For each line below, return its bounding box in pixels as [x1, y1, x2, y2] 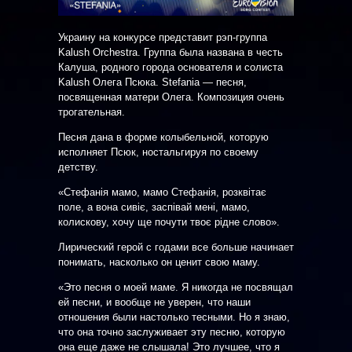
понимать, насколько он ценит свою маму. [58, 255, 260, 268]
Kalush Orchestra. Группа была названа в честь [58, 46, 283, 58]
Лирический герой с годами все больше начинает [58, 240, 294, 253]
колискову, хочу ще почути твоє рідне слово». [58, 215, 280, 228]
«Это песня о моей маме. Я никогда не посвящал [58, 280, 293, 293]
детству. [58, 160, 98, 173]
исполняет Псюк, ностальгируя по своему [58, 145, 258, 158]
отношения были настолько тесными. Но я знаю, [58, 310, 290, 323]
